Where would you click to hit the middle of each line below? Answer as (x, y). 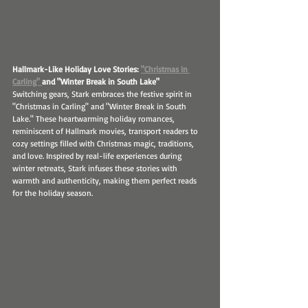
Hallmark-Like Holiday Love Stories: (77, 69)
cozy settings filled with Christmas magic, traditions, (104, 144)
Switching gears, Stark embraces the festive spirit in (103, 94)
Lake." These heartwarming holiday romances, (95, 119)
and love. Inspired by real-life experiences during (98, 156)
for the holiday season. (53, 193)
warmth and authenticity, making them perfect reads (106, 181)
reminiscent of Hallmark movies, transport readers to (106, 131)
